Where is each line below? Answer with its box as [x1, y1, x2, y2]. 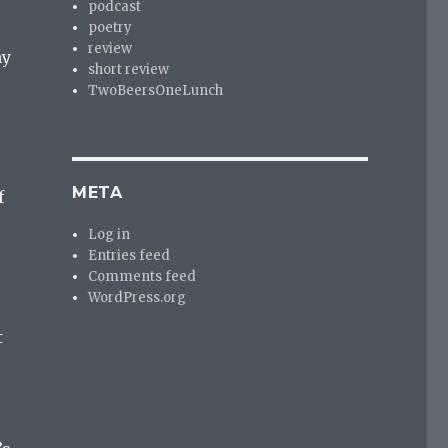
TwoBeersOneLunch [88, 81, 224, 99]
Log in [88, 225, 131, 243]
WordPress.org [88, 288, 187, 306]
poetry [88, 18, 133, 36]
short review [88, 60, 170, 78]
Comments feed [88, 267, 197, 285]
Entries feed [88, 246, 171, 264]
